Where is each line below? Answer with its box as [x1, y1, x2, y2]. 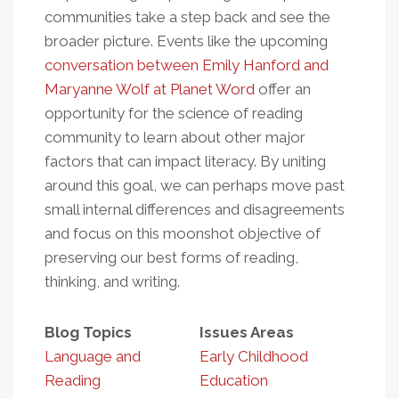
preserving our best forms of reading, [45, 248, 298, 266]
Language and [45, 347, 141, 365]
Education [199, 371, 268, 389]
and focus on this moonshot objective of [45, 224, 321, 242]
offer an [258, 80, 311, 98]
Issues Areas [199, 323, 294, 341]
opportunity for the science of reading [45, 104, 303, 122]
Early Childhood [199, 347, 308, 365]
